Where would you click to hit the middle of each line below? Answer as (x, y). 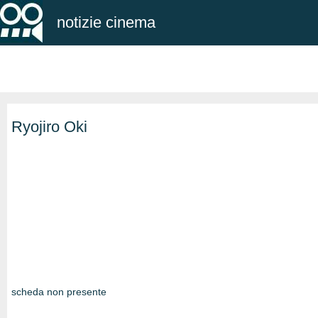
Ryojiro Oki (49, 127)
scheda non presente (59, 292)
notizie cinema (106, 22)
